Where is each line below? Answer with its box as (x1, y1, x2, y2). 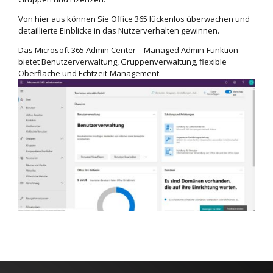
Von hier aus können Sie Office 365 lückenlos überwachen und (18, 13, 250, 25)
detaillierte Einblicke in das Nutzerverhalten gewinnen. (18, 25, 219, 37)
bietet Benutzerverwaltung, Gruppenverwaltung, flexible (18, 56, 227, 68)
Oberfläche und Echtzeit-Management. (18, 68, 161, 79)
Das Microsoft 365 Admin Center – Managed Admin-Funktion (18, 44, 238, 56)
